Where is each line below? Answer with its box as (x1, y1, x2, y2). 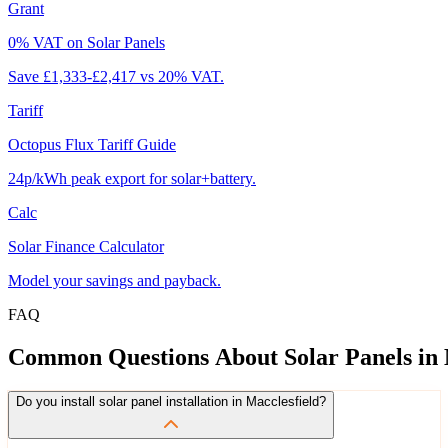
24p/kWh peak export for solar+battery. (8, 169, 256, 187)
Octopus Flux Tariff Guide (8, 135, 176, 153)
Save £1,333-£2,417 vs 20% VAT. (8, 67, 224, 85)
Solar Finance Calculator (8, 237, 164, 255)
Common (8, 343, 102, 370)
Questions (108, 343, 209, 370)
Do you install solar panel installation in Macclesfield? (16, 393, 326, 409)
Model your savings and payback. (8, 271, 221, 289)
